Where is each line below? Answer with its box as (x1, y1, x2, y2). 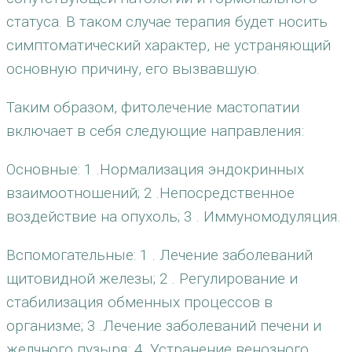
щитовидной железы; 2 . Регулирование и (6, 269, 298, 288)
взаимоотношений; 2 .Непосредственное (6, 184, 295, 202)
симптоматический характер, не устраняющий (6, 36, 331, 54)
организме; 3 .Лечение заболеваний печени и (6, 317, 321, 335)
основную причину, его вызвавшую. (6, 60, 260, 78)
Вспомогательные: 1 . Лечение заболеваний (6, 246, 313, 264)
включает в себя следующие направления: (6, 122, 304, 140)
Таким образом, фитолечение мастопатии (6, 98, 299, 116)
